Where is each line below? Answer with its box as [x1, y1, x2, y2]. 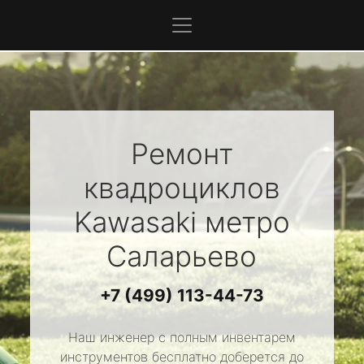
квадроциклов [83, 171, 280, 205]
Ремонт [130, 136, 233, 171]
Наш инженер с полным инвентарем [67, 329, 296, 345]
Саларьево [106, 239, 258, 273]
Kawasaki [73, 205, 197, 239]
